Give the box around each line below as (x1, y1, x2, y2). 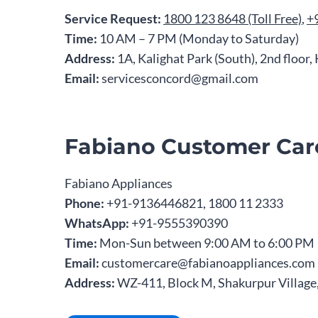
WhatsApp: (65, 215, 129, 231)
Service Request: (65, 11, 161, 26)
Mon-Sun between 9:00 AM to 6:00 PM (97, 235, 314, 251)
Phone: (65, 195, 104, 211)
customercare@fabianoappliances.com (99, 255, 315, 270)
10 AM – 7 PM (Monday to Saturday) (97, 31, 299, 46)
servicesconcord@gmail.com (99, 70, 258, 86)
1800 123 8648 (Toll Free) (163, 11, 302, 26)
